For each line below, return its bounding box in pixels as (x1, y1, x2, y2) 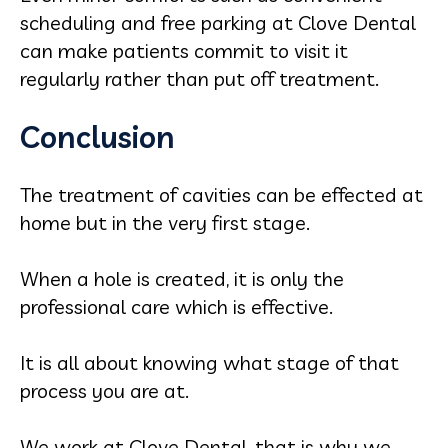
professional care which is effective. (20, 294, 333, 319)
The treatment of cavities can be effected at (20, 182, 423, 207)
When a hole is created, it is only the (20, 266, 344, 291)
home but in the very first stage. (20, 210, 310, 235)
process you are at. (20, 378, 189, 403)
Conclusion (20, 118, 175, 156)
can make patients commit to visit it (20, 38, 348, 63)
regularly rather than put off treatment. (20, 66, 379, 91)
